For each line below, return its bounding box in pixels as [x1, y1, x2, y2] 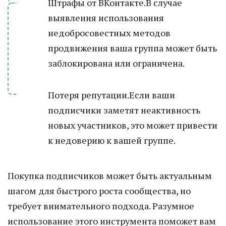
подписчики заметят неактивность [48, 104, 200, 116]
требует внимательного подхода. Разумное [8, 200, 194, 212]
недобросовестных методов [48, 27, 171, 39]
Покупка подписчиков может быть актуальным [8, 169, 212, 182]
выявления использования [48, 12, 164, 24]
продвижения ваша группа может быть [48, 42, 217, 54]
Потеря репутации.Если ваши [48, 89, 175, 101]
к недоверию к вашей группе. [48, 134, 176, 146]
